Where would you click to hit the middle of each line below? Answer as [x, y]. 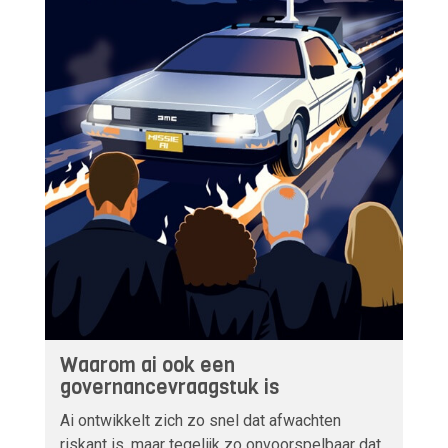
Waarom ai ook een [147, 366]
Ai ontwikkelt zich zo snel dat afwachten [200, 421]
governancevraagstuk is [169, 388]
